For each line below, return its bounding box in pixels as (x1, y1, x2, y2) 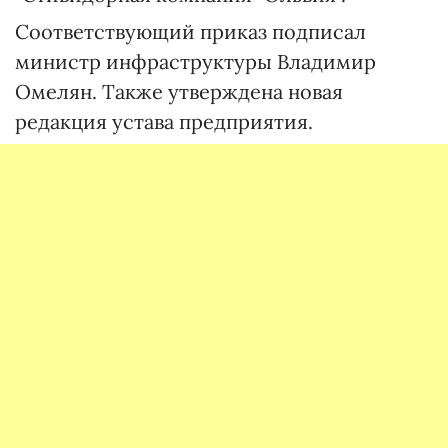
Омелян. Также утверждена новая (15, 79, 343, 104)
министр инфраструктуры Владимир (15, 49, 376, 74)
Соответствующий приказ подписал (15, 19, 366, 44)
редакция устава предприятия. (15, 109, 313, 134)
